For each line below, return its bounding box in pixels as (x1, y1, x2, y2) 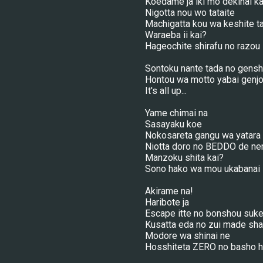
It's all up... (144, 85, 187, 96)
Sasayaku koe (144, 119, 202, 130)
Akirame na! (144, 186, 193, 197)
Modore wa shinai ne (144, 230, 230, 241)
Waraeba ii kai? (144, 29, 207, 41)
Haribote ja (144, 197, 189, 208)
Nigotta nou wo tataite (144, 7, 235, 18)
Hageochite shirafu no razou (144, 41, 260, 52)
